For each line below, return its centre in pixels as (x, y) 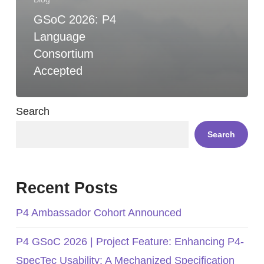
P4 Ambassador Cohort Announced (98, 213)
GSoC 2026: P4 (75, 20)
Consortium (63, 54)
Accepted (58, 71)
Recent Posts (67, 188)
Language (59, 37)
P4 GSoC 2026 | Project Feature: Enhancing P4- (130, 242)
